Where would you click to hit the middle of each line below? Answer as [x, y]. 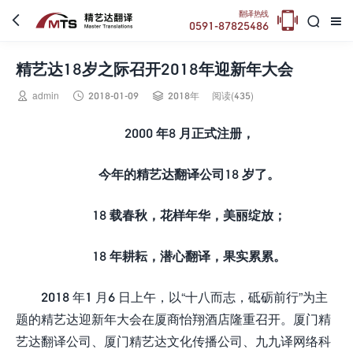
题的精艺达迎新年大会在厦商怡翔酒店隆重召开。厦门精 [173, 319]
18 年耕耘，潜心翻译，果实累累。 [189, 256]
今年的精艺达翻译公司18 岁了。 [189, 174]
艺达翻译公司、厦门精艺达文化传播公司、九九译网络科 [173, 341]
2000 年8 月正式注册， [189, 133]
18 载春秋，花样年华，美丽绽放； [189, 215]
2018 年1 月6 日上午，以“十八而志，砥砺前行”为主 [184, 297]
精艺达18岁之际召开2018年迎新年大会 [154, 69]
